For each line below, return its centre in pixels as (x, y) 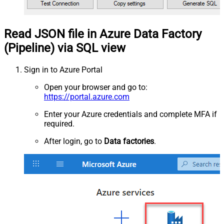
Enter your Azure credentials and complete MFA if (130, 114)
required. (59, 123)
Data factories (129, 141)
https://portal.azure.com (87, 96)
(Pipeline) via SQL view (65, 48)
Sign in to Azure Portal (63, 69)
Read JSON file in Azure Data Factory (103, 34)
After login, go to (74, 141)
